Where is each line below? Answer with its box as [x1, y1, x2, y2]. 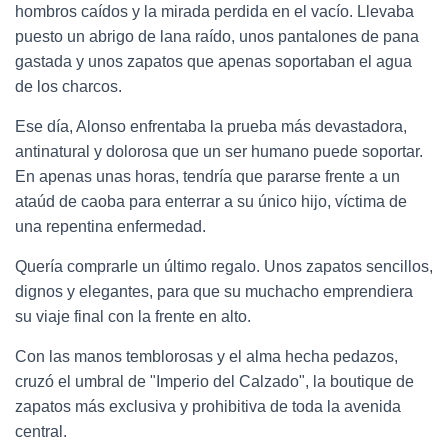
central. [15, 422, 67, 440]
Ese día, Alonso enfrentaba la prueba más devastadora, [15, 117, 407, 135]
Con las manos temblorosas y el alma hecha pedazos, [15, 347, 398, 365]
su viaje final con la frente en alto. [15, 307, 251, 325]
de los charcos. [15, 77, 122, 95]
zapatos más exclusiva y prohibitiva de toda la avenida [15, 397, 401, 415]
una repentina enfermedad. [15, 217, 206, 235]
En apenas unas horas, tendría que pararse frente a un [15, 167, 400, 185]
